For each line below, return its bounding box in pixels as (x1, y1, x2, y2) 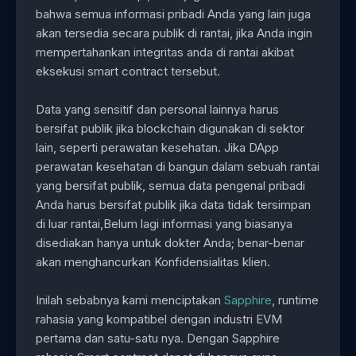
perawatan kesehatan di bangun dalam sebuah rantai (36, 158, 319, 174)
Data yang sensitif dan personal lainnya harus (36, 101, 279, 117)
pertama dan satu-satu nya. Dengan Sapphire (36, 330, 280, 346)
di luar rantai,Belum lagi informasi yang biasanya (36, 215, 292, 231)
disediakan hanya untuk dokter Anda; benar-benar (36, 234, 304, 250)
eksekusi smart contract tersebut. (36, 63, 220, 79)
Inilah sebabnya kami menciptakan (36, 292, 224, 308)
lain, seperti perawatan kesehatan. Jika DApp (36, 139, 279, 155)
